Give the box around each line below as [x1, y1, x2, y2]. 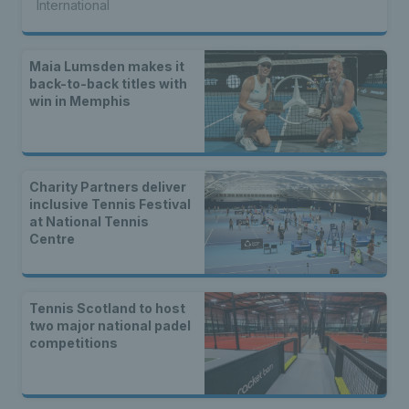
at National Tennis [29, 214, 149, 230]
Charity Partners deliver [29, 179, 186, 195]
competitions [29, 334, 118, 351]
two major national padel [29, 317, 191, 333]
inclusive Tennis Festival [29, 196, 191, 213]
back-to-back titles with [29, 75, 187, 91]
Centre [29, 231, 75, 247]
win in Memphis [29, 92, 131, 109]
